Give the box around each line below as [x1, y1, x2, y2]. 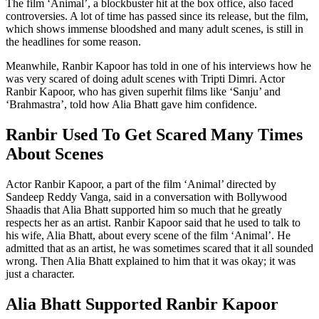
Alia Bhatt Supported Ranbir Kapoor [6, 294, 278, 313]
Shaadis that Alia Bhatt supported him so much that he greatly [6, 203, 282, 216]
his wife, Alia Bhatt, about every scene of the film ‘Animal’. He [6, 229, 291, 241]
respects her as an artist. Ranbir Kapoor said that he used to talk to [6, 216, 300, 229]
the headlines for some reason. [6, 35, 141, 48]
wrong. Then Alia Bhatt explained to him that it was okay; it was [6, 254, 296, 267]
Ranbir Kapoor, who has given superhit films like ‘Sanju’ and [6, 85, 281, 98]
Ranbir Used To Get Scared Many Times [6, 125, 303, 144]
